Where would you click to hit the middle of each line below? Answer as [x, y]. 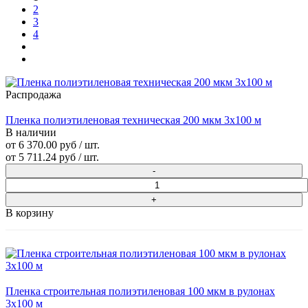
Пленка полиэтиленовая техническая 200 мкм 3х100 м [133, 120]
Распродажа [33, 95]
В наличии [31, 133]
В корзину [30, 213]
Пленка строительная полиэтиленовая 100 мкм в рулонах [140, 291]
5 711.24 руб [47, 157]
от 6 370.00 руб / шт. [53, 145]
